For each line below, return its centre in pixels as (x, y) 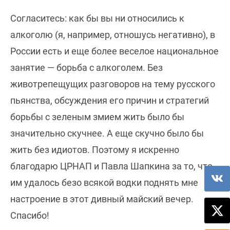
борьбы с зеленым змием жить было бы (97, 117)
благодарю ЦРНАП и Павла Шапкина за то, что (111, 166)
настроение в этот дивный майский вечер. (102, 199)
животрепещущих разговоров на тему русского (113, 84)
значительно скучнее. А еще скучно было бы (107, 133)
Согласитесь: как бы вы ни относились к (97, 18)
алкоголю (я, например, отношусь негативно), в (113, 35)
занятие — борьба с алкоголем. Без (87, 68)
